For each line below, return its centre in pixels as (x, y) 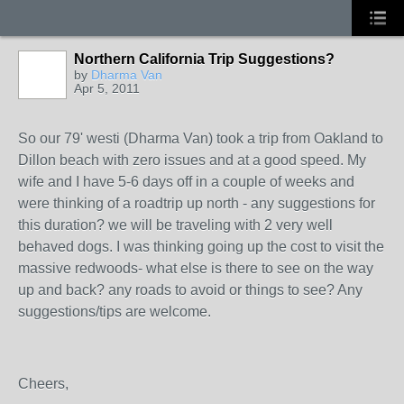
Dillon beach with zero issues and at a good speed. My (192, 160)
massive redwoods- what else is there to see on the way (196, 268)
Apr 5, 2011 (107, 88)
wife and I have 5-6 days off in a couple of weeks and (186, 182)
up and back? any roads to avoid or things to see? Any (190, 290)
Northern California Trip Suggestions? (204, 59)
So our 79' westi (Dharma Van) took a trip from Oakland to (201, 138)
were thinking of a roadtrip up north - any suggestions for (197, 203)
